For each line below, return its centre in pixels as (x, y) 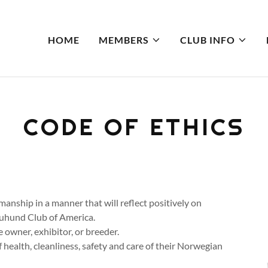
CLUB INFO (207, 39)
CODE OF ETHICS (134, 127)
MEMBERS (124, 39)
